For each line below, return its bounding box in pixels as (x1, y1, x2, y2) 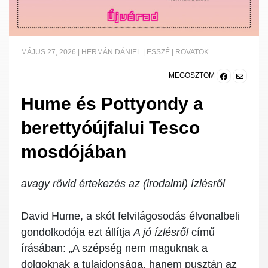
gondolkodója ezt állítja (21, 226, 133, 239)
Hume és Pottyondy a (21, 94, 203, 114)
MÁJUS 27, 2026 (21, 48, 76, 57)
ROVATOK (175, 48, 209, 57)
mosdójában (21, 142, 126, 162)
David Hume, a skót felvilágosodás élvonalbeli (21, 210, 240, 223)
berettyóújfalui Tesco (21, 118, 200, 138)
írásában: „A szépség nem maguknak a (21, 242, 208, 255)
